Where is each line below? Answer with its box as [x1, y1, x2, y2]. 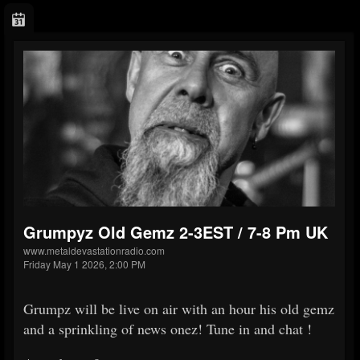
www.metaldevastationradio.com [23, 243, 165, 258]
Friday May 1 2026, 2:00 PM [23, 257, 145, 272]
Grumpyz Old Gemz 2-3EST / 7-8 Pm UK [23, 220, 328, 244]
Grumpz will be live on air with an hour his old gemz [23, 299, 334, 319]
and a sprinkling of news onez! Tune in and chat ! [23, 319, 312, 339]
